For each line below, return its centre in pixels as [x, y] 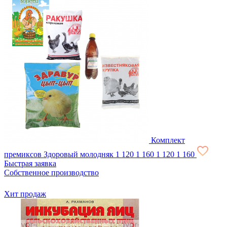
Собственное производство [51, 173]
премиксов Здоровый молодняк [59, 155]
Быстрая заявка [30, 164]
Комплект [168, 140]
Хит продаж [25, 194]
